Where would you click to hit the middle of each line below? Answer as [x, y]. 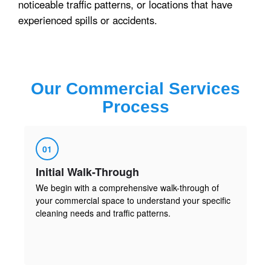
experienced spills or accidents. [88, 20]
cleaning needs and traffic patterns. [103, 213]
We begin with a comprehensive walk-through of [127, 187]
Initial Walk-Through [87, 171]
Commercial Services [153, 88]
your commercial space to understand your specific [133, 200]
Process [135, 106]
